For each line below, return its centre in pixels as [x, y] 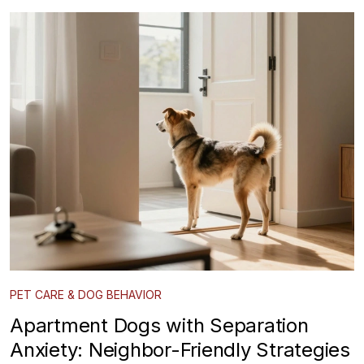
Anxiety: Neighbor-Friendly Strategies [180, 349]
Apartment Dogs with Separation [159, 325]
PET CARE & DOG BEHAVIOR [86, 294]
